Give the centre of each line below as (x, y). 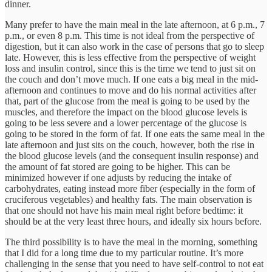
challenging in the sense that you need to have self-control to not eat (134, 264)
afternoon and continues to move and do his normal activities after (131, 90)
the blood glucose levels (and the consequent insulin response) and (132, 156)
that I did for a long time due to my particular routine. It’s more (124, 253)
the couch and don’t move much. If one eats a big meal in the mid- (131, 80)
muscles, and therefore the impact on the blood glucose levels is (126, 112)
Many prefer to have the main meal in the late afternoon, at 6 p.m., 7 (135, 25)
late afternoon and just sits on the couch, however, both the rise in (130, 145)
